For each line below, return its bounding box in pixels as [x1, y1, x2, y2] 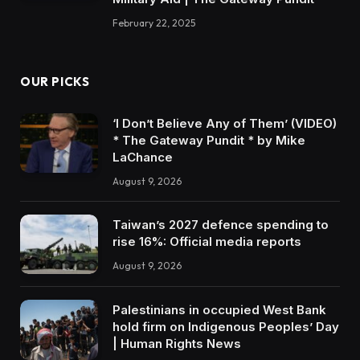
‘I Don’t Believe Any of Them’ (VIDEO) [112, 115, 337, 131]
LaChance [112, 149, 173, 165]
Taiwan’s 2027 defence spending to [112, 216, 329, 232]
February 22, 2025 [112, 16, 195, 29]
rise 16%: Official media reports [112, 233, 301, 249]
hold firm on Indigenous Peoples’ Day [112, 319, 339, 335]
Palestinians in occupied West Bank [112, 302, 326, 318]
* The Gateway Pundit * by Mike [112, 132, 305, 148]
